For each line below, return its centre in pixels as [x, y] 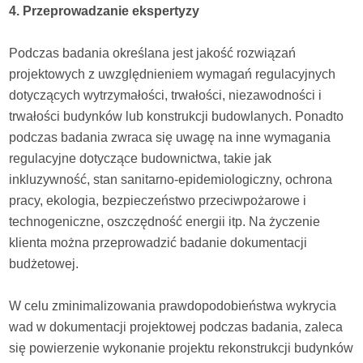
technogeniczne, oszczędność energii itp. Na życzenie [165, 221]
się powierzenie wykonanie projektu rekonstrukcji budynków [181, 348]
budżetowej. [44, 263]
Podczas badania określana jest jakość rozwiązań [153, 53]
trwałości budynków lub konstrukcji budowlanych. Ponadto [177, 116]
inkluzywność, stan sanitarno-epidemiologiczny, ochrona [171, 179]
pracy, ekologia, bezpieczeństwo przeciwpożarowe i [158, 200]
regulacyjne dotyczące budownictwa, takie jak [141, 158]
